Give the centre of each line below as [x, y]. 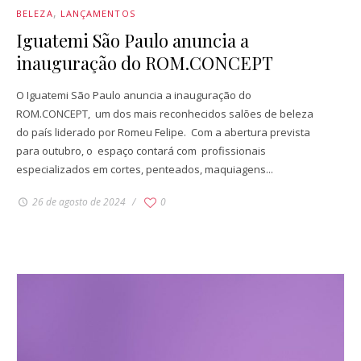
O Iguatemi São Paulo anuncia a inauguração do [134, 95]
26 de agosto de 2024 [79, 201]
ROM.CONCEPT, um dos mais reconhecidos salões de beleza [165, 113]
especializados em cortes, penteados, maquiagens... [145, 169]
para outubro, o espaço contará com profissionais [141, 150]
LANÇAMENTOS [98, 13]
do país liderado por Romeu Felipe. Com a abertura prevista [163, 132]
